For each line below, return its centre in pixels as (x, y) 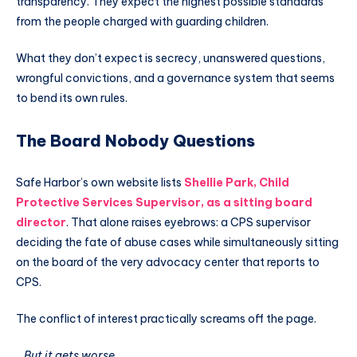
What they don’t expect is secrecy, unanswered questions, (171, 59)
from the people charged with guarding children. (142, 22)
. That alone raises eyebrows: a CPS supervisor (188, 223)
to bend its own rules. (72, 98)
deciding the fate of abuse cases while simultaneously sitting (177, 243)
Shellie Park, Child (237, 183)
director (41, 223)
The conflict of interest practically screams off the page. (166, 318)
